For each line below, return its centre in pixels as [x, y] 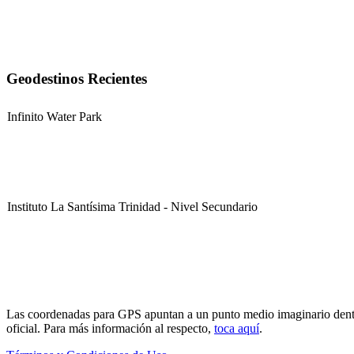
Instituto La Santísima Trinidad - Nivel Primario [126, 297]
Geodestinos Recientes [77, 78]
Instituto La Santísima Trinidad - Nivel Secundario [132, 207]
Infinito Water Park [55, 117]
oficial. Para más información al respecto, [110, 329]
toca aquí [237, 329]
